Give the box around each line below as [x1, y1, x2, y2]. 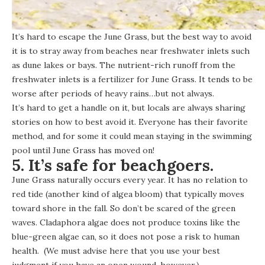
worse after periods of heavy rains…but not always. [12, 88, 214, 99]
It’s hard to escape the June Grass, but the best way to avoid [12, 31, 251, 42]
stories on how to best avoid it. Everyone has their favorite [12, 116, 248, 127]
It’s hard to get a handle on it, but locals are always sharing [12, 102, 245, 113]
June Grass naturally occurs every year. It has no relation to [12, 174, 248, 185]
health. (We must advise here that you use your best [12, 245, 220, 256]
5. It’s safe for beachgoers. [12, 154, 214, 175]
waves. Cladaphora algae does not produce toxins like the [12, 216, 240, 228]
